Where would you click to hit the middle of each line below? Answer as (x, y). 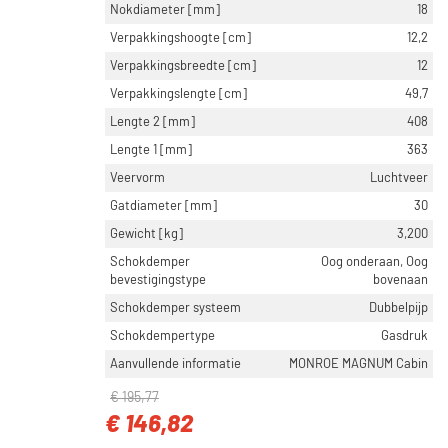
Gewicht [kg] (146, 234)
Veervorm (137, 178)
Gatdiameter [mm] (163, 206)
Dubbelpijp (398, 308)
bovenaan (400, 280)
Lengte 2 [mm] (152, 122)
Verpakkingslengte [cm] (178, 94)
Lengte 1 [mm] (151, 150)
